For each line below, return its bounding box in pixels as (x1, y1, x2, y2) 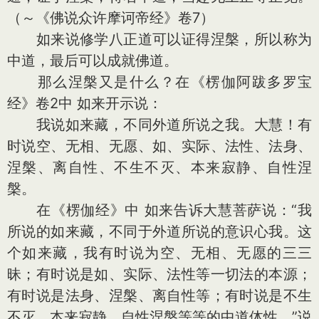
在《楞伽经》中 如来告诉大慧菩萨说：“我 (7, 202, 312, 219)
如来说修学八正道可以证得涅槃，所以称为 (7, 31, 312, 48)
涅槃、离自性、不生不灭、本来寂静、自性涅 (7, 159, 312, 176)
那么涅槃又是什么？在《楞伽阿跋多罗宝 (7, 73, 312, 90)
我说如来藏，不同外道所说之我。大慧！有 (7, 116, 312, 133)
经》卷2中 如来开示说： (7, 95, 162, 112)
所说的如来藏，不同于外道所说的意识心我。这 (7, 223, 312, 240)
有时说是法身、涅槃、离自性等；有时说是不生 (7, 287, 312, 304)
